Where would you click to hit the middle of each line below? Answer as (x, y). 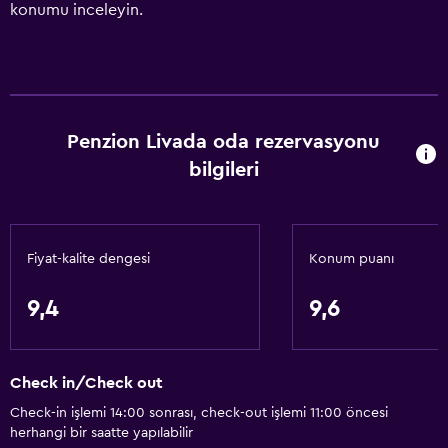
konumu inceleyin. (76, 10)
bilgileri (223, 170)
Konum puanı (351, 259)
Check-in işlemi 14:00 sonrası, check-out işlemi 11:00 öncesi (199, 413)
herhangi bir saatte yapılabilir (101, 433)
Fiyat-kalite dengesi (88, 259)
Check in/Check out (86, 383)
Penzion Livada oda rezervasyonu (224, 142)
